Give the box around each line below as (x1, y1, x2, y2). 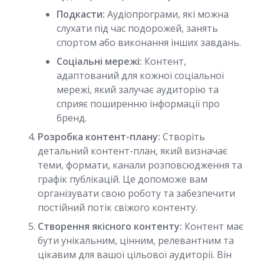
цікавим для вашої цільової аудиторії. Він (38, 248, 232, 261)
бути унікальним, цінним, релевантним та (38, 234, 234, 247)
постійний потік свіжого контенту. (38, 201, 197, 214)
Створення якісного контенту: (38, 220, 182, 233)
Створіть (160, 130, 205, 143)
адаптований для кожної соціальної (57, 69, 224, 82)
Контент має (182, 220, 243, 233)
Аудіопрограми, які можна (105, 8, 229, 21)
